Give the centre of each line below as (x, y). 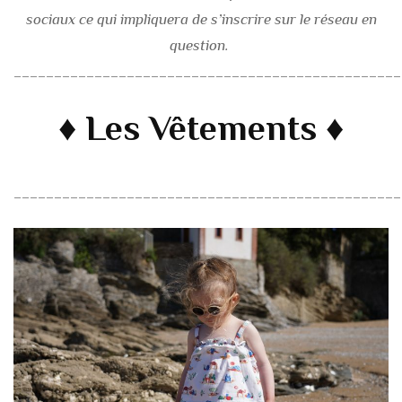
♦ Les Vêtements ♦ (201, 128)
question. (201, 45)
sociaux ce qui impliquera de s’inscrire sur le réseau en (201, 19)
